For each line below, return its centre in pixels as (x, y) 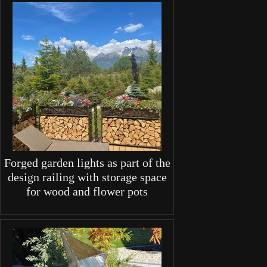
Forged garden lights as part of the (87, 163)
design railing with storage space (87, 177)
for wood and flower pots (87, 192)
